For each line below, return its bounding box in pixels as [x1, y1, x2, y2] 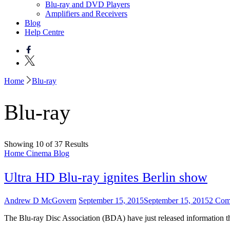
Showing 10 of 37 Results [4, 140, 88, 149]
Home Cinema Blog [4, 149, 69, 158]
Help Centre [25, 28, 64, 36]
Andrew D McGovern [4, 196, 76, 205]
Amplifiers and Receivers [45, 9, 127, 18]
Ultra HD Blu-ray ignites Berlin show [4, 169, 207, 185]
